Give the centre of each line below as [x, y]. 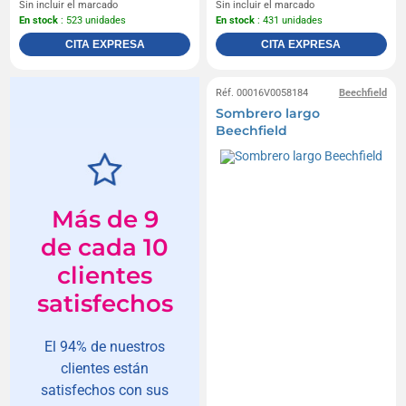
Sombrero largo [268, 113]
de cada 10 [105, 247]
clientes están [105, 368]
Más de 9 [105, 219]
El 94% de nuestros [105, 346]
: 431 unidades [289, 20]
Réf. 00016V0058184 [262, 92]
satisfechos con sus [105, 390]
